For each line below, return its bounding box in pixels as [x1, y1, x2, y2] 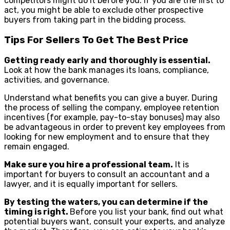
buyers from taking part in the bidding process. [4, 15, 186, 25]
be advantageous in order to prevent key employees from [4, 122, 225, 132]
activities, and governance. [4, 74, 109, 85]
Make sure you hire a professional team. [4, 159, 173, 169]
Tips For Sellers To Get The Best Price [4, 34, 188, 46]
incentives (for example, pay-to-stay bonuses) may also [4, 112, 220, 122]
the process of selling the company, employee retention [4, 102, 219, 112]
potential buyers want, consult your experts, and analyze [4, 216, 225, 226]
